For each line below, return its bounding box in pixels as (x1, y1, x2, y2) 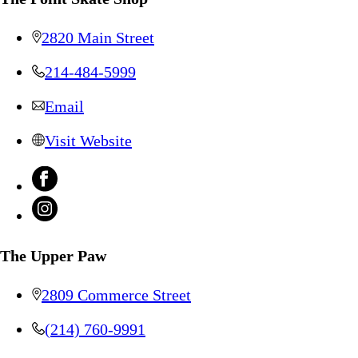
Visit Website (45, 132, 132, 150)
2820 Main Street (42, 29, 154, 47)
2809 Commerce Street (42, 286, 191, 304)
